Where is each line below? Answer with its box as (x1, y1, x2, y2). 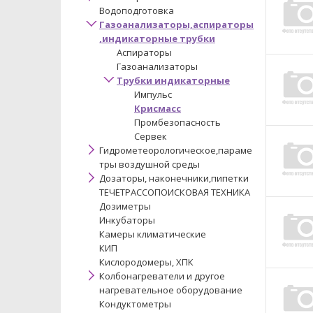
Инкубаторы (99, 214, 155, 226)
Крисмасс (134, 102, 181, 115)
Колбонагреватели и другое (99, 270, 225, 282)
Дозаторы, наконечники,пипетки (99, 172, 249, 184)
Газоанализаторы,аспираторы (99, 18, 254, 31)
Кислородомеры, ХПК (99, 256, 194, 268)
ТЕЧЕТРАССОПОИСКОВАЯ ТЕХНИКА (99, 186, 250, 198)
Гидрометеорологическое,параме (99, 144, 252, 156)
